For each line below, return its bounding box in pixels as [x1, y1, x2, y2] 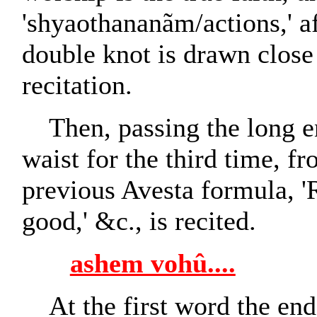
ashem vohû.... [69, 248, 236, 278]
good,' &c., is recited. [22, 205, 256, 236]
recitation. [22, 69, 132, 100]
